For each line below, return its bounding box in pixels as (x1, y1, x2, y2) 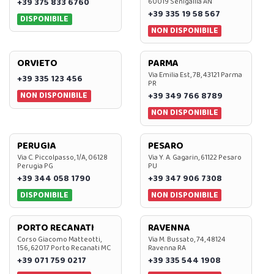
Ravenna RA (147, 242, 186, 254)
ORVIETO (17, 56, 57, 72)
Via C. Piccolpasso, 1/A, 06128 (17, 151, 108, 163)
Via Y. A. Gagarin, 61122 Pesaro (147, 151, 242, 163)
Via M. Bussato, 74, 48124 (147, 234, 226, 246)
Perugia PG (17, 160, 53, 172)
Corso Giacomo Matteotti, (17, 234, 102, 246)
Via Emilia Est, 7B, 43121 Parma (147, 69, 242, 81)
